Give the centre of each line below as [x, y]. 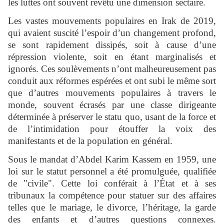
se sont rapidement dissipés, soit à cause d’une [112, 45]
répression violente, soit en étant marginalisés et [112, 57]
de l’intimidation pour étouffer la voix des [112, 129]
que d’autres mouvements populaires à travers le [112, 93]
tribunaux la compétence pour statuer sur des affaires [112, 195]
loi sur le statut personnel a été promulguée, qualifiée [112, 171]
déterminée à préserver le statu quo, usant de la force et [112, 117]
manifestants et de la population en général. [90, 141]
